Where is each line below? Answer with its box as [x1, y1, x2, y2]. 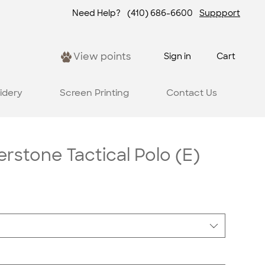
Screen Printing [59, 86, 129, 99]
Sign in [164, 51, 192, 62]
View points [73, 50, 131, 63]
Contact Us [166, 86, 217, 99]
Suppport [199, 8, 240, 19]
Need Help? [72, 8, 121, 19]
